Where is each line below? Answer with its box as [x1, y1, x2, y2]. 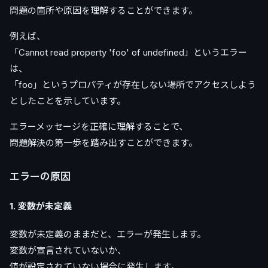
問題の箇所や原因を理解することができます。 [10, 5, 197, 17]
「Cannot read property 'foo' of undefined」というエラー [10, 47, 247, 59]
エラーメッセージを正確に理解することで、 [10, 121, 188, 133]
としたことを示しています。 [10, 95, 126, 107]
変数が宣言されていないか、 [10, 245, 126, 257]
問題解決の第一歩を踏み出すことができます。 [10, 137, 197, 149]
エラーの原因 [10, 170, 71, 183]
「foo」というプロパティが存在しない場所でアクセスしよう [10, 79, 256, 91]
